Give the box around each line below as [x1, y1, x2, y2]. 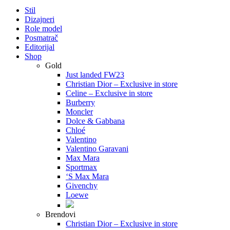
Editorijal [25, 43, 54, 52]
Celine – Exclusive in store [66, 89, 152, 98]
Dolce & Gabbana [66, 117, 125, 126]
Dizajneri [25, 15, 54, 24]
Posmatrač [25, 33, 58, 43]
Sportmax [66, 163, 97, 172]
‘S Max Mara [66, 172, 109, 181]
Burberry [66, 98, 95, 107]
